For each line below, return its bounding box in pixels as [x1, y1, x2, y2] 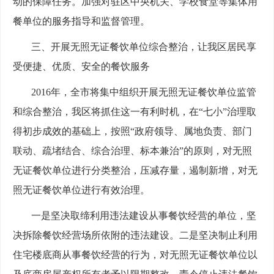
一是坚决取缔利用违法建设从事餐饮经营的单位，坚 [31, 210, 256, 221]
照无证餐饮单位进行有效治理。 [13, 185, 150, 196]
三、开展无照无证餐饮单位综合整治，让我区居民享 [31, 42, 256, 53]
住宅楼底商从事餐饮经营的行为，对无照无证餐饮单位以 [13, 250, 257, 261]
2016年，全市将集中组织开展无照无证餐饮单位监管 [31, 87, 256, 98]
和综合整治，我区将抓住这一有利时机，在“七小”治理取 [13, 106, 256, 117]
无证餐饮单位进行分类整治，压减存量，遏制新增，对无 [13, 165, 257, 176]
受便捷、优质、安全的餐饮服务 [13, 61, 150, 72]
